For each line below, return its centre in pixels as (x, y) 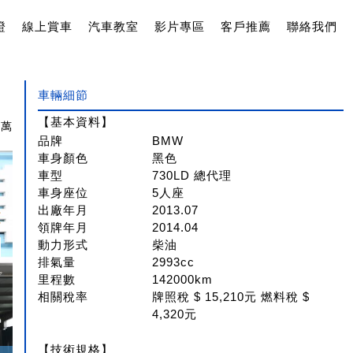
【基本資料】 (76, 122)
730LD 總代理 (192, 175)
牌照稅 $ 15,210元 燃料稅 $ (231, 297)
